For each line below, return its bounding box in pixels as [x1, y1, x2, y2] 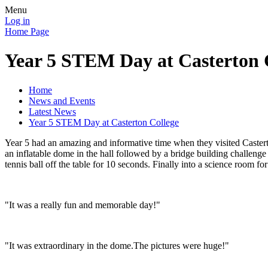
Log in [5, 16, 30, 26]
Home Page [5, 26, 49, 36]
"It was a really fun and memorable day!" [5, 199, 160, 210]
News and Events [29, 95, 95, 106]
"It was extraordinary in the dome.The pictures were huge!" [5, 240, 229, 251]
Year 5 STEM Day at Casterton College [29, 117, 179, 127]
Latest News [29, 106, 76, 117]
